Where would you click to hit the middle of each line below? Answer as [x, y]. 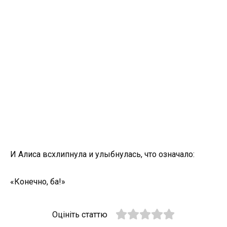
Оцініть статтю [80, 215]
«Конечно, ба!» [38, 182]
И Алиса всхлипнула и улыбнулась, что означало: [102, 154]
